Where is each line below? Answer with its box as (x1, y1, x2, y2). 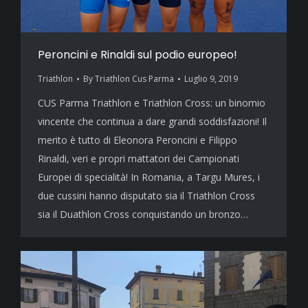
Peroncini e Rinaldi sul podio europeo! (38, 47, 237, 63)
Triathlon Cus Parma (95, 73, 174, 85)
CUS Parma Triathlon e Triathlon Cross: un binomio (38, 96, 265, 109)
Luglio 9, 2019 (184, 73, 238, 85)
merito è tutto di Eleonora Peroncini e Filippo (38, 133, 237, 146)
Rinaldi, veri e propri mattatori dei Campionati (38, 152, 239, 165)
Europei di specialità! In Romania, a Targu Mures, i (38, 170, 260, 184)
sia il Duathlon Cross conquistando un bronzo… (38, 208, 248, 221)
